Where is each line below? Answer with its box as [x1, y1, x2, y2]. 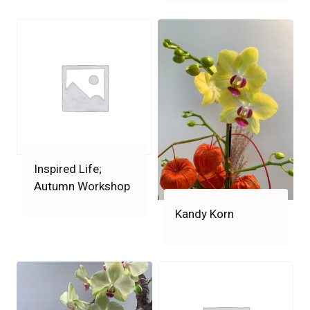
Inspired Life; [33, 161, 102, 176]
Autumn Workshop [33, 179, 130, 193]
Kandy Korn [174, 206, 234, 221]
